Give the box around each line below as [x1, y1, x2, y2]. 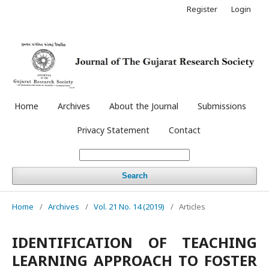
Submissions [198, 100, 246, 112]
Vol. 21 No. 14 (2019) [94, 201, 165, 212]
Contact [169, 124, 201, 136]
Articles [179, 201, 205, 212]
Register [187, 4, 217, 14]
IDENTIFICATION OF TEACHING [12, 232, 257, 252]
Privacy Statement [77, 124, 150, 136]
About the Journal [109, 100, 178, 112]
